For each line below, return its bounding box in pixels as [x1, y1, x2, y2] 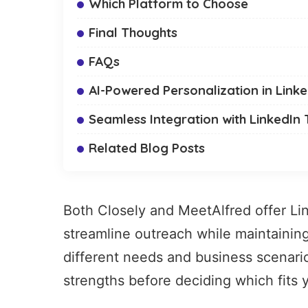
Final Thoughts [89, 24, 177, 41]
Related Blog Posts [89, 140, 205, 157]
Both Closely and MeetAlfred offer [63, 202, 290, 219]
